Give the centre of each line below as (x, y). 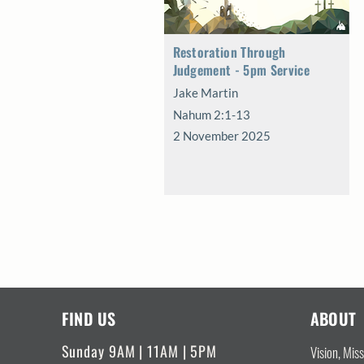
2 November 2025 (221, 136)
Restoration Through (229, 52)
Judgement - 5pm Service (241, 70)
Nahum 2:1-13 (211, 115)
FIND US (89, 318)
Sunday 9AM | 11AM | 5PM (139, 351)
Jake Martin (205, 93)
